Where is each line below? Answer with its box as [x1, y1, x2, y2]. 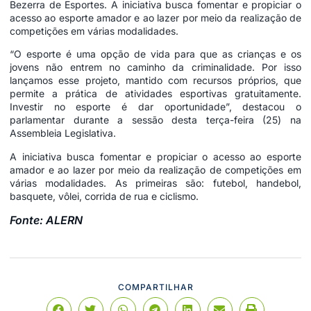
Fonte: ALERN [10, 212, 83, 227]
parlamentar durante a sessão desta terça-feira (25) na [10, 114, 301, 126]
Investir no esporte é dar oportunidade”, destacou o [10, 101, 301, 113]
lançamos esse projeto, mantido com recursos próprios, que [10, 74, 301, 87]
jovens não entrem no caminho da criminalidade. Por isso [10, 61, 301, 74]
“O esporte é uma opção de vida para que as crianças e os [10, 48, 301, 60]
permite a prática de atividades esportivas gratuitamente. [10, 87, 301, 100]
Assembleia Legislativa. [10, 127, 116, 140]
